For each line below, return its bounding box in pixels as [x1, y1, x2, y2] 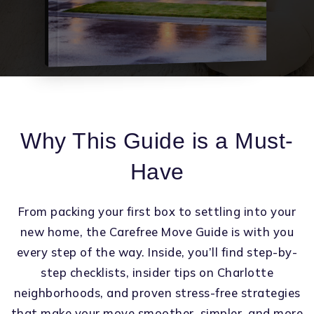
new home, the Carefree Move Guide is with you [20, 224, 294, 239]
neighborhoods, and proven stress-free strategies [13, 285, 301, 300]
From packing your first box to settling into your [18, 204, 296, 219]
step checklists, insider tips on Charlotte [41, 265, 273, 280]
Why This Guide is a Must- [20, 128, 294, 153]
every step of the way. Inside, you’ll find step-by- [16, 245, 298, 259]
